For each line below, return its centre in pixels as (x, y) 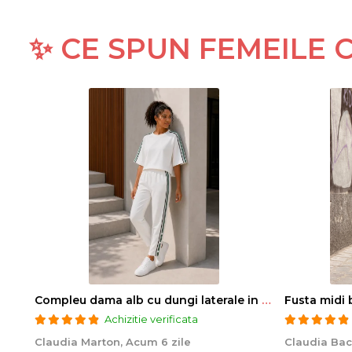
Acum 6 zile (158, 342)
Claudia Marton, (80, 342)
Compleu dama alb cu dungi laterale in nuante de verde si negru (266, 301)
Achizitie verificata (151, 319)
